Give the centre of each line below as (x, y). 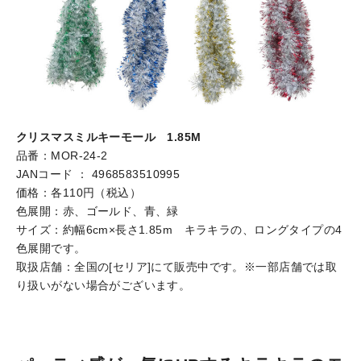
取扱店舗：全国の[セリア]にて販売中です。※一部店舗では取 (177, 267)
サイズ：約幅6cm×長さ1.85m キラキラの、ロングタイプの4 (179, 230)
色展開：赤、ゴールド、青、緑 (98, 212)
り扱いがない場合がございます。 (104, 286)
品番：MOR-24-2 (62, 156)
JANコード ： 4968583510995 (98, 174)
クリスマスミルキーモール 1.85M (109, 137)
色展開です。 (51, 249)
